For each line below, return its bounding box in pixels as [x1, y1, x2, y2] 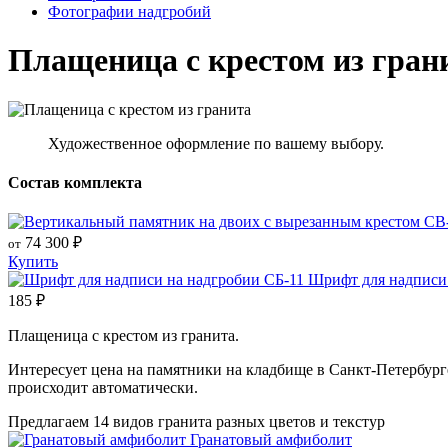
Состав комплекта [8, 174, 142, 192]
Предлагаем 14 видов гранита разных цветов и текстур [8, 413, 385, 431]
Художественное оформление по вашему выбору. [48, 134, 384, 152]
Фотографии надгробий [48, 3, 211, 20]
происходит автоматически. [8, 379, 198, 397]
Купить [8, 253, 58, 271]
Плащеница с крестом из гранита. [8, 327, 239, 345]
